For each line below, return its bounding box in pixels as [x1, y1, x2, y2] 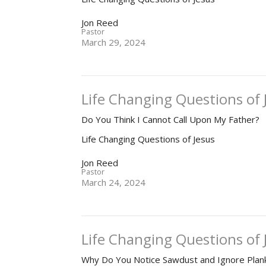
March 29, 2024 [81, 36, 146, 49]
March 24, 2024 [81, 176, 146, 189]
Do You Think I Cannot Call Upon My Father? [81, 113, 260, 126]
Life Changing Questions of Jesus [81, 133, 216, 145]
